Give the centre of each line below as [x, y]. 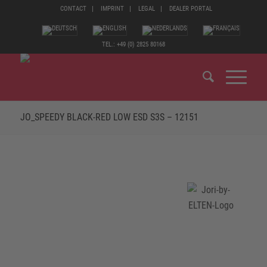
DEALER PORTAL [191, 9]
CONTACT [74, 9]
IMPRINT [113, 9]
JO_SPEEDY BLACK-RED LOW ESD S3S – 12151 [109, 117]
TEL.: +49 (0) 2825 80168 [133, 44]
